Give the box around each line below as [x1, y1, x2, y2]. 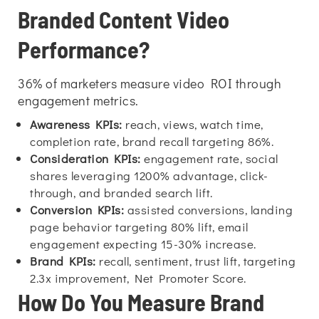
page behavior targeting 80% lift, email [30, 219, 249, 235]
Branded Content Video [18, 6, 229, 33]
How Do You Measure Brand [18, 288, 264, 315]
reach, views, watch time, [122, 116, 263, 132]
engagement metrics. [18, 92, 142, 109]
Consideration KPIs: [30, 150, 141, 167]
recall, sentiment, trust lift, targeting [95, 253, 296, 269]
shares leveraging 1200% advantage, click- [30, 167, 268, 184]
